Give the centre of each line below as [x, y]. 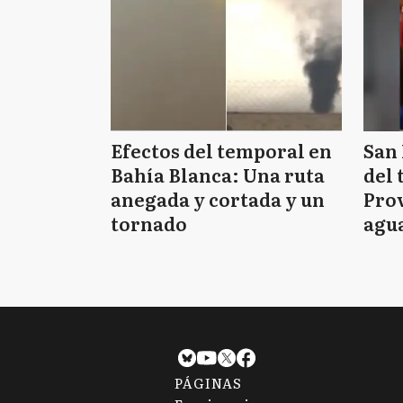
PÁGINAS [208, 382]
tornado [149, 223]
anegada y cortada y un [218, 199]
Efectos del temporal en [221, 150]
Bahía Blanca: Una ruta [218, 175]
